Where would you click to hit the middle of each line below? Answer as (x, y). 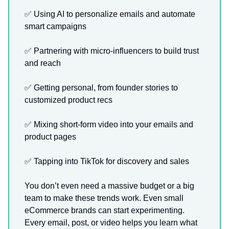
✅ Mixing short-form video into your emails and (109, 124)
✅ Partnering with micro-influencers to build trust (112, 51)
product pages (50, 136)
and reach (43, 63)
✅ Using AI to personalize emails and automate (110, 14)
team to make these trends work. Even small (104, 198)
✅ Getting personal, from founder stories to (101, 87)
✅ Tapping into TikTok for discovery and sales (107, 161)
